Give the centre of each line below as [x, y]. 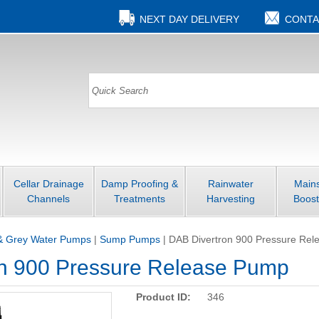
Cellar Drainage [48, 183]
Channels [48, 198]
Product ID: [164, 297]
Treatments [140, 198]
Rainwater [231, 183]
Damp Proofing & [140, 183]
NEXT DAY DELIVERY [189, 19]
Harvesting [231, 198]
